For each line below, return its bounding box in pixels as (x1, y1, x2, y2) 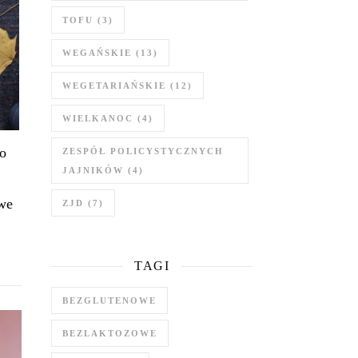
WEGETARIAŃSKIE (62, 81, 166, 90)
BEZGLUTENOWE (62, 296, 157, 305)
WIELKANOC (62, 113, 133, 123)
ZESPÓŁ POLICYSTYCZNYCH (62, 146, 224, 156)
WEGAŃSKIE (62, 48, 132, 58)
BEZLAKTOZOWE (62, 328, 157, 338)
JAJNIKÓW (62, 165, 124, 175)
